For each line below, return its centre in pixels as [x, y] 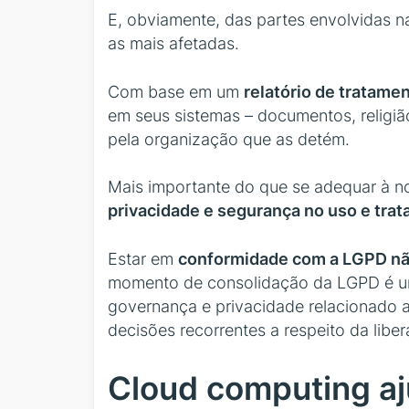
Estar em [143, 258]
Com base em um [176, 91]
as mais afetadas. [173, 44]
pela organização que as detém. [229, 139]
